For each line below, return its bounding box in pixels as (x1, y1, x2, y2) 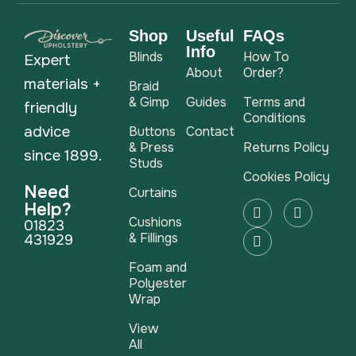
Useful (186, 27, 234, 44)
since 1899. (24, 146, 102, 166)
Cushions (129, 214, 183, 230)
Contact (186, 123, 234, 140)
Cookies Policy (242, 168, 330, 185)
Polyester (129, 275, 188, 292)
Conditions (242, 110, 306, 126)
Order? (242, 64, 284, 81)
